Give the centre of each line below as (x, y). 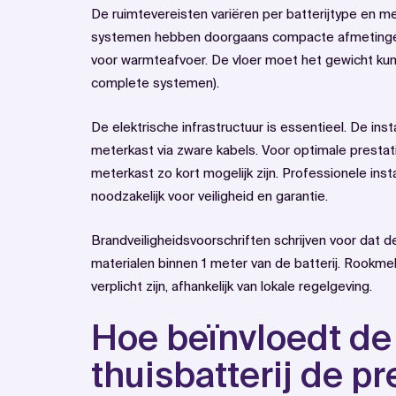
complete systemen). (155, 83)
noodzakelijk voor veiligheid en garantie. (209, 196)
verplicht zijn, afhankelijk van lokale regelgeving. (232, 286)
